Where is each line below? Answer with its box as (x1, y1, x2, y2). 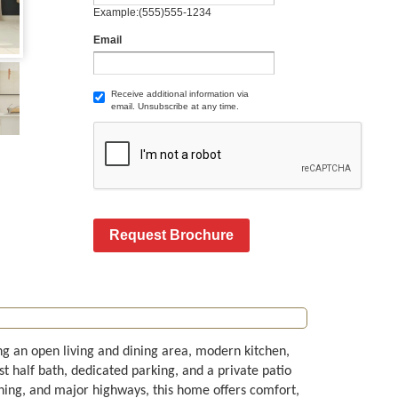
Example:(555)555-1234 (93, 7, 212, 18)
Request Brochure (109, 227, 235, 243)
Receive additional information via (111, 89, 250, 99)
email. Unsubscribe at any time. (111, 101, 240, 111)
